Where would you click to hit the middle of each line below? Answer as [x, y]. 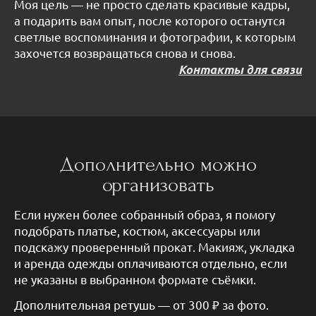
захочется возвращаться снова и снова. [125, 52]
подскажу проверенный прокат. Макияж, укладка [154, 246]
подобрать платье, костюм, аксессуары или [137, 230]
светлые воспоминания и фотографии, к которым [155, 36]
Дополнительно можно [158, 165]
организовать [158, 186]
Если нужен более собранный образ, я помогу [145, 214]
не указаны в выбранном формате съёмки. [135, 279]
